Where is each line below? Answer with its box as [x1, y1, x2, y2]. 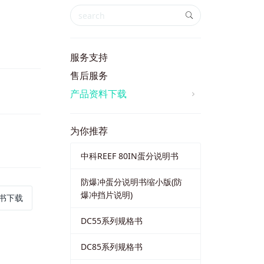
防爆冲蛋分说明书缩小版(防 [81, 176, 182, 187]
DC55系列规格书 [81, 214, 143, 226]
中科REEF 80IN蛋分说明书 [81, 150, 179, 161]
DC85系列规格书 [81, 240, 143, 252]
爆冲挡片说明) [81, 189, 133, 200]
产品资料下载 [70, 87, 127, 101]
